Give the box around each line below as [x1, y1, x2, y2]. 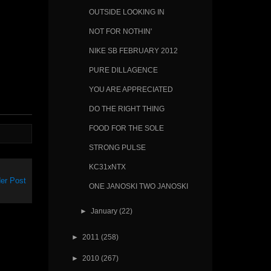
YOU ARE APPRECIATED [88, 85, 173, 94]
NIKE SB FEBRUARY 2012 [88, 47, 178, 55]
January [90, 206, 117, 215]
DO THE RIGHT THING [88, 105, 165, 113]
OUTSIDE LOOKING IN [88, 8, 165, 16]
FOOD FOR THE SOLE [88, 124, 164, 132]
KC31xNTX [88, 162, 126, 171]
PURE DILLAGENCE [88, 66, 158, 74]
